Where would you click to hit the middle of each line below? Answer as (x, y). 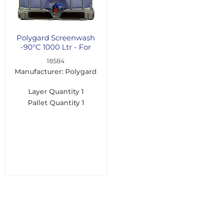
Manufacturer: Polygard (56, 72)
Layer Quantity (54, 92)
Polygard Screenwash (56, 38)
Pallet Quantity (54, 103)
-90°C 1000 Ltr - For (56, 47)
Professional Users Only (56, 56)
